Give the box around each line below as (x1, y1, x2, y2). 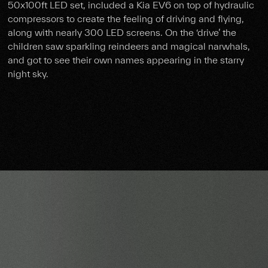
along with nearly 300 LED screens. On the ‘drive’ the (7, 27, 236, 38)
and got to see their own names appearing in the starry (7, 54, 244, 65)
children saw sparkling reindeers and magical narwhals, (7, 41, 250, 51)
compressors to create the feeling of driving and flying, (7, 13, 244, 24)
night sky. (7, 68, 48, 79)
